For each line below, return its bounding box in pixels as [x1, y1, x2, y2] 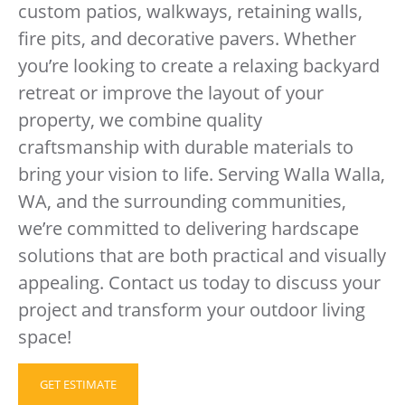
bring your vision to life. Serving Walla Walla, [18, 161, 385, 186]
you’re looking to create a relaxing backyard [18, 52, 380, 78]
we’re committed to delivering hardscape [18, 215, 359, 240]
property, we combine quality [18, 107, 262, 132]
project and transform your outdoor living [18, 297, 365, 322]
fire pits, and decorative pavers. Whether [18, 25, 356, 51]
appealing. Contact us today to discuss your [18, 269, 381, 295]
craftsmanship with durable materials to [18, 134, 353, 159]
